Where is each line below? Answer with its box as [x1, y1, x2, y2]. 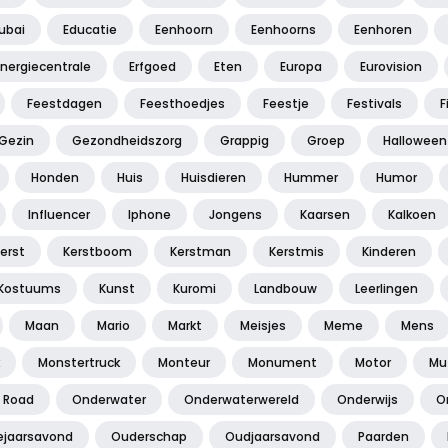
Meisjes [240, 317, 286, 335]
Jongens [209, 206, 262, 224]
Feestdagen [27, 95, 102, 113]
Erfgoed [129, 58, 176, 76]
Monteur [158, 354, 210, 372]
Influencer [28, 206, 90, 224]
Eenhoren [354, 21, 412, 39]
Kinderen [362, 243, 416, 261]
